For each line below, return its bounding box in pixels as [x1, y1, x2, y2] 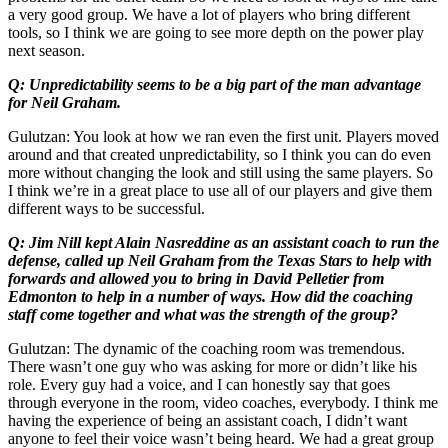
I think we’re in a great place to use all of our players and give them [8, 181, 432, 199]
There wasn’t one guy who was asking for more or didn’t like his [8, 357, 417, 375]
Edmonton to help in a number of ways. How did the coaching [8, 287, 413, 305]
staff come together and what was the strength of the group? [8, 305, 398, 323]
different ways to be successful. [8, 199, 205, 217]
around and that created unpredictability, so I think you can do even [8, 145, 431, 163]
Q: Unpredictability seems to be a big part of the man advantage [8, 75, 421, 93]
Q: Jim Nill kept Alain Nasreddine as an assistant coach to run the [8, 233, 439, 251]
